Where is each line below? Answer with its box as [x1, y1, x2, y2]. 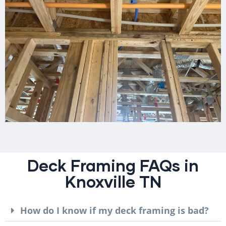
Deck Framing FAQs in [27, 155, 199, 175]
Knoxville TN [65, 171, 161, 191]
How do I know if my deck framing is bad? [20, 204, 209, 216]
